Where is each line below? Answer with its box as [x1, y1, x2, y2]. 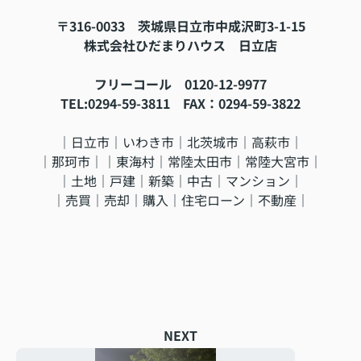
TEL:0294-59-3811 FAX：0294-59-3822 [60, 93, 301, 114]
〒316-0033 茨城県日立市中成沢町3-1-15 [56, 16, 305, 36]
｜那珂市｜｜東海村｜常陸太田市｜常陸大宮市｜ [39, 151, 322, 172]
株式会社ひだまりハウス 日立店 [84, 35, 277, 56]
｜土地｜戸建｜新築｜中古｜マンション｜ [58, 171, 303, 191]
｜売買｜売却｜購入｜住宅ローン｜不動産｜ [52, 190, 309, 210]
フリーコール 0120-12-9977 [94, 74, 267, 94]
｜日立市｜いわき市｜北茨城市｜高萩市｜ [58, 132, 303, 152]
